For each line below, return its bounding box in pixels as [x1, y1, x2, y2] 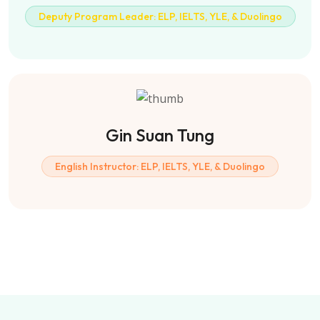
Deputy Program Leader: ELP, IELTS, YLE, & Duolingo [38, 10, 282, 24]
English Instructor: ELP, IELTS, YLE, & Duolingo [55, 159, 265, 173]
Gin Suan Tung [106, 124, 214, 146]
